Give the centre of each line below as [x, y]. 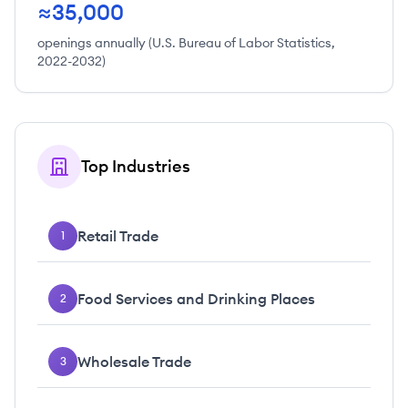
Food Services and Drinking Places [196, 299]
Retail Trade [118, 236]
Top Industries [136, 166]
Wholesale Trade [134, 362]
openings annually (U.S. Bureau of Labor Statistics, [186, 43]
